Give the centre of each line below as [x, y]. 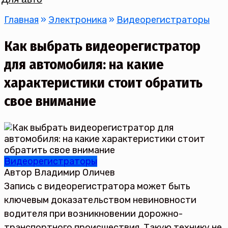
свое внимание [50, 101]
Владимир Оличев [75, 173]
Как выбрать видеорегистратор [102, 46]
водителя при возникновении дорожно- [93, 214]
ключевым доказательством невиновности [100, 200]
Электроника [78, 20]
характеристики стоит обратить [103, 83]
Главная [21, 20]
